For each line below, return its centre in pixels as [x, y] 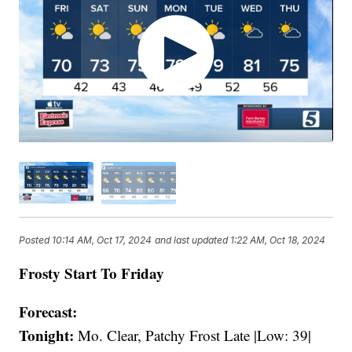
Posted [36, 240]
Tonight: [47, 335]
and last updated [192, 240]
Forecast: [48, 311]
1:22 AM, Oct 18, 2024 [278, 240]
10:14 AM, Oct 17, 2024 [102, 240]
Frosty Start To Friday [92, 273]
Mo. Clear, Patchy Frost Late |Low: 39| [193, 335]
